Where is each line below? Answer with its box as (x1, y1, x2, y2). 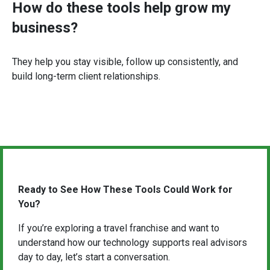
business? (12, 19, 78, 36)
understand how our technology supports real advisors (18, 237, 247, 248)
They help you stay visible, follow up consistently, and (12, 56, 238, 67)
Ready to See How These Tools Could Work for (18, 184, 233, 195)
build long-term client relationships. (12, 71, 160, 82)
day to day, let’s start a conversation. (18, 251, 170, 263)
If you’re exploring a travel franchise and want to (18, 222, 219, 234)
